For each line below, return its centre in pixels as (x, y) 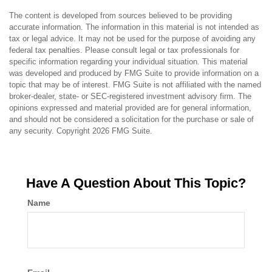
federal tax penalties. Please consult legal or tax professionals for (124, 50)
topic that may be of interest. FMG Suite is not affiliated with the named (135, 85)
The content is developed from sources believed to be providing (121, 15)
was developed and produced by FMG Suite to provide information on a (134, 73)
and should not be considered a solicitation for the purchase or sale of (131, 119)
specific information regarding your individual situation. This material (128, 62)
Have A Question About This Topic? (136, 183)
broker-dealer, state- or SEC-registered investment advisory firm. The (130, 96)
